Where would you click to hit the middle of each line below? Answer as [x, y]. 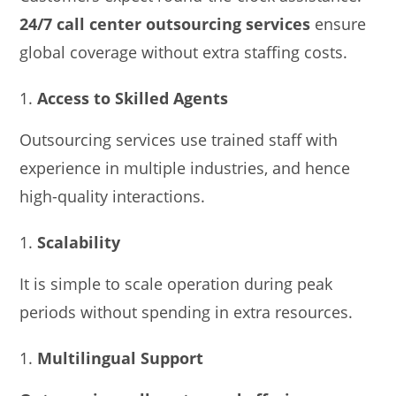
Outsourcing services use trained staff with [179, 139]
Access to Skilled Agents [133, 98]
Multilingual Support [121, 358]
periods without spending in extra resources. [187, 312]
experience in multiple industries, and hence [185, 168]
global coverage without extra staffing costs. [184, 52]
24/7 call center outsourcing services [165, 23]
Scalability [79, 242]
